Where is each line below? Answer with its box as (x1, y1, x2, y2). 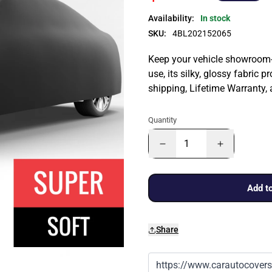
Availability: (148, 13, 194, 23)
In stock (200, 13, 230, 23)
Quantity (148, 115, 177, 124)
